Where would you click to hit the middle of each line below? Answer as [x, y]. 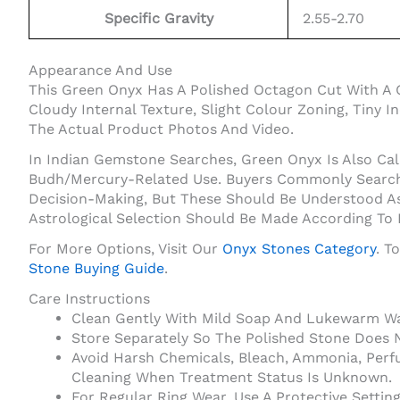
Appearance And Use [100, 71]
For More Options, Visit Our [125, 249]
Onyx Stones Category [299, 249]
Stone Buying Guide [96, 269]
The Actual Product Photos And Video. [161, 129]
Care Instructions [89, 299]
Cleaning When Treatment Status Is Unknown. [232, 378]
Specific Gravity [158, 19]
